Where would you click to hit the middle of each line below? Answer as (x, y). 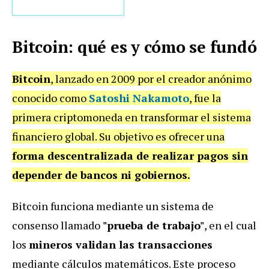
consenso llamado (57, 225)
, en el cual (230, 225)
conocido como (50, 98)
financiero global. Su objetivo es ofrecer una (118, 136)
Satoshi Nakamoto (139, 98)
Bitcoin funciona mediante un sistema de (113, 206)
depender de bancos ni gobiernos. (101, 174)
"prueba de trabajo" (153, 225)
